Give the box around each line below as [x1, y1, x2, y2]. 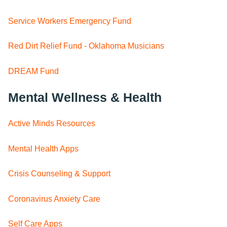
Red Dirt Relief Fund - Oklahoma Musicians [8, 42, 164, 51]
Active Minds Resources [8, 119, 95, 128]
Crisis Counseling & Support [8, 169, 110, 178]
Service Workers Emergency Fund [8, 16, 131, 25]
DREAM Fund [8, 66, 59, 75]
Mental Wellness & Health [8, 90, 162, 105]
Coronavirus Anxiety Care [8, 194, 100, 203]
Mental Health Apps [8, 144, 79, 153]
